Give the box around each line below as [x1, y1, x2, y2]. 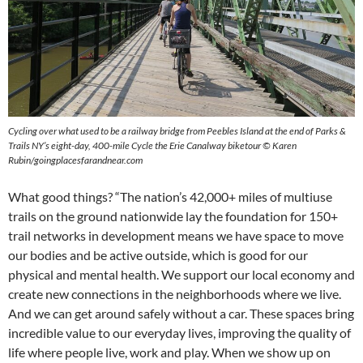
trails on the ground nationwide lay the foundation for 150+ [8, 208, 338, 224]
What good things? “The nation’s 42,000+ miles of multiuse [8, 189, 332, 204]
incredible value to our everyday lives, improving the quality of [8, 325, 351, 340]
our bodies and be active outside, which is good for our [8, 247, 308, 263]
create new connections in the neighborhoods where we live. [8, 286, 341, 301]
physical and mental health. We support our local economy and [8, 267, 355, 282]
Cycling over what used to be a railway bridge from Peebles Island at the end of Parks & [8, 125, 346, 137]
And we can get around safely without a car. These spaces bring [8, 305, 354, 321]
